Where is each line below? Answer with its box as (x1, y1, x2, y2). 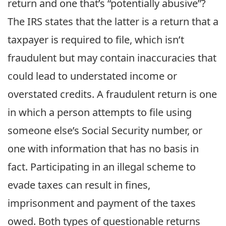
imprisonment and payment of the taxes (8, 196, 196, 210)
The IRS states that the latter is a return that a (8, 15, 218, 28)
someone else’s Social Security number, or (8, 124, 202, 137)
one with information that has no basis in (8, 142, 199, 155)
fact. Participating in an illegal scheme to (8, 160, 196, 174)
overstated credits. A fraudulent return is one (8, 87, 217, 101)
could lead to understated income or (8, 69, 177, 83)
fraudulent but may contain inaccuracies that (8, 51, 216, 65)
